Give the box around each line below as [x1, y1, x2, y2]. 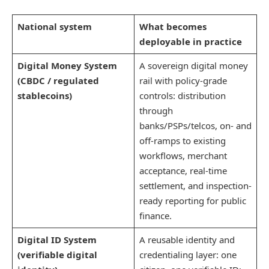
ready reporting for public [139, 195, 246, 207]
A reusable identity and [139, 234, 235, 246]
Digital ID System [17, 234, 97, 246]
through [139, 104, 173, 117]
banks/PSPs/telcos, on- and [139, 119, 252, 132]
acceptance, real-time [139, 165, 227, 177]
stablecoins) [17, 89, 72, 102]
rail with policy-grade [139, 74, 227, 87]
